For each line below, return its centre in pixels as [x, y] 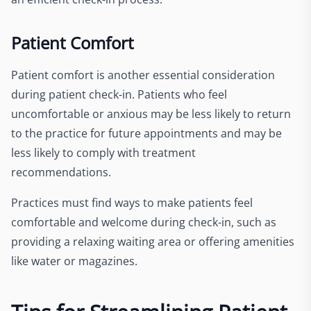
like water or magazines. [74, 261]
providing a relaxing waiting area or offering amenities [153, 242]
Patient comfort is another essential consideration [143, 75]
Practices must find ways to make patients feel [132, 203]
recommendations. [62, 172]
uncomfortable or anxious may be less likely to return [151, 114]
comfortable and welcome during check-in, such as [144, 222]
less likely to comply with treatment [103, 153]
